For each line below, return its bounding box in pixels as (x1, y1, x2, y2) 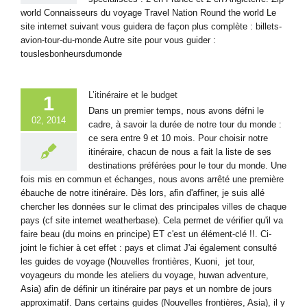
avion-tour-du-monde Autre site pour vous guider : (21, 34, 216, 45)
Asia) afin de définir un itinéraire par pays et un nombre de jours (21, 283, 272, 294)
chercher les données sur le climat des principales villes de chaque (21, 201, 286, 212)
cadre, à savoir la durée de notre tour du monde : (88, 119, 282, 130)
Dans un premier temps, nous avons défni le (88, 105, 264, 116)
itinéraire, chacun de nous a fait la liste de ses (88, 146, 271, 157)
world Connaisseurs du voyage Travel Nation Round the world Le (21, 7, 276, 18)
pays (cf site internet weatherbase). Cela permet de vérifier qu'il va (21, 214, 283, 225)
